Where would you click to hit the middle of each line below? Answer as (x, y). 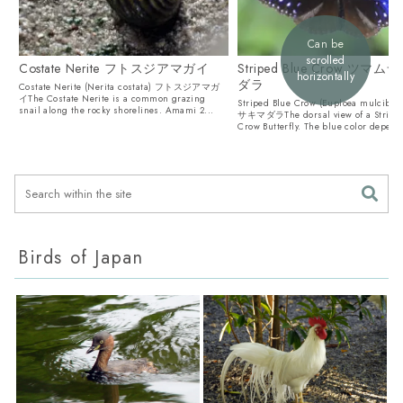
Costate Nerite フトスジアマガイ (114, 68)
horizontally (326, 76)
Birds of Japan (81, 258)
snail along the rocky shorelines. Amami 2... (116, 110)
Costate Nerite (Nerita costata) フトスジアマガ (120, 86)
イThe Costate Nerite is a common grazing (112, 98)
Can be (326, 44)
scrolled (326, 60)
